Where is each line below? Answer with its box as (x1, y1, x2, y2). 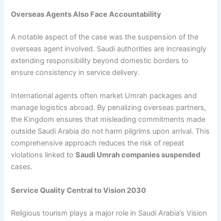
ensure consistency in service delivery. (11, 68, 140, 77)
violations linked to (11, 150, 76, 160)
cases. (11, 162, 33, 172)
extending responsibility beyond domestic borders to (11, 56, 189, 65)
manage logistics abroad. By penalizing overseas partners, (11, 103, 207, 112)
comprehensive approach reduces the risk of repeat (11, 139, 184, 148)
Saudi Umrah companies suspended (75, 150, 201, 160)
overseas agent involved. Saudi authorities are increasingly (11, 44, 207, 53)
